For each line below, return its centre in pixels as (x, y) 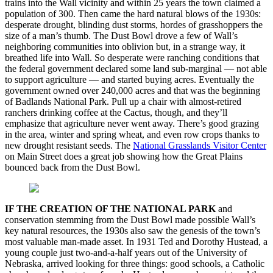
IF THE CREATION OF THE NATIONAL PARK (112, 209)
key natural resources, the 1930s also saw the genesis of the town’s (133, 231)
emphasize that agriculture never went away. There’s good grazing (132, 124)
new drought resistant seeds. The (69, 146)
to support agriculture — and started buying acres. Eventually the (129, 80)
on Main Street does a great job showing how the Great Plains (124, 157)
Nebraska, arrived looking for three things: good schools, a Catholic (135, 264)
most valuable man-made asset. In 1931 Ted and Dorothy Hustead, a (136, 242)
